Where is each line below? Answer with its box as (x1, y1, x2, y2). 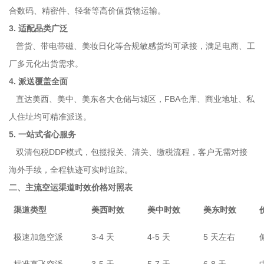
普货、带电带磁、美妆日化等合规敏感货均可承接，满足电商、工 (9, 41, 255, 51)
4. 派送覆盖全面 (9, 77, 68, 86)
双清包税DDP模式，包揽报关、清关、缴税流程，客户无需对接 (9, 147, 247, 157)
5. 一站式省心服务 (9, 130, 76, 139)
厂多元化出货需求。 (9, 59, 83, 68)
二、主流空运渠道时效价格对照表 (9, 183, 133, 192)
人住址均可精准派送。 (9, 112, 91, 121)
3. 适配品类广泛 (9, 24, 68, 33)
